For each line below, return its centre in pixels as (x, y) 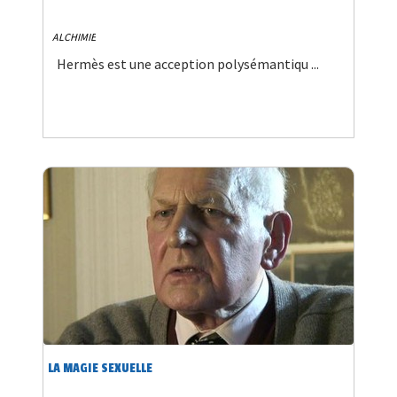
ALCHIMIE (74, 37)
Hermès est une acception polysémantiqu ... (188, 64)
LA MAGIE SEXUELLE (100, 369)
